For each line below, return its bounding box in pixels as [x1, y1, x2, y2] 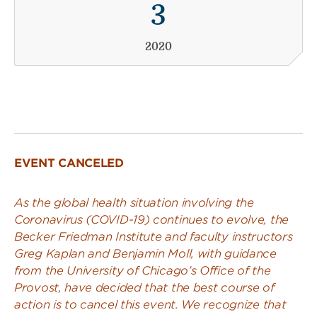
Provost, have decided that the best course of [14, 281, 275, 295]
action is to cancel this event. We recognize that [14, 298, 287, 312]
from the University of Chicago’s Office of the [14, 264, 271, 278]
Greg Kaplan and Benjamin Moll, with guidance [14, 247, 277, 261]
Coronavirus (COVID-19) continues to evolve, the [14, 213, 289, 227]
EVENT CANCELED [14, 156, 124, 171]
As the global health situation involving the [14, 196, 254, 210]
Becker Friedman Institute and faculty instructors [14, 230, 293, 244]
